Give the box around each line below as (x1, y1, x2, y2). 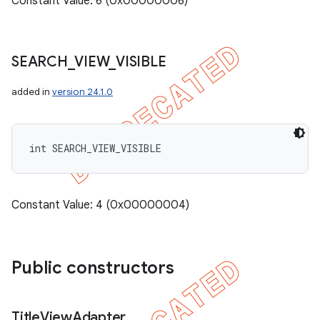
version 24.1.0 (52, 86, 113, 98)
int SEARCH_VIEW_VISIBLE (29, 141, 161, 155)
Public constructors (11, 257, 174, 279)
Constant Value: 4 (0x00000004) (11, 198, 189, 212)
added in (11, 86, 52, 98)
